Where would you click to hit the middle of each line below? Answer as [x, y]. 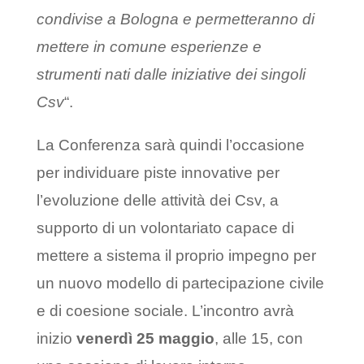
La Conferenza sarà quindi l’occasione [170, 145]
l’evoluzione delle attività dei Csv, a [157, 201]
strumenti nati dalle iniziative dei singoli [171, 75]
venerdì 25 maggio [145, 339]
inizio [56, 339]
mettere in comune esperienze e [149, 47]
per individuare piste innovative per [158, 173]
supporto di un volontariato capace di [165, 228]
